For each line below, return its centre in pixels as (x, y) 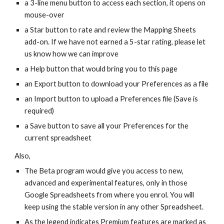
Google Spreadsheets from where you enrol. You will (109, 195)
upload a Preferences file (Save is (145, 99)
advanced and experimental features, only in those (106, 183)
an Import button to (58, 99)
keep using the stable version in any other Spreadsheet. (114, 207)
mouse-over (45, 15)
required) (39, 111)
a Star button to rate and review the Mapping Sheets (110, 30)
